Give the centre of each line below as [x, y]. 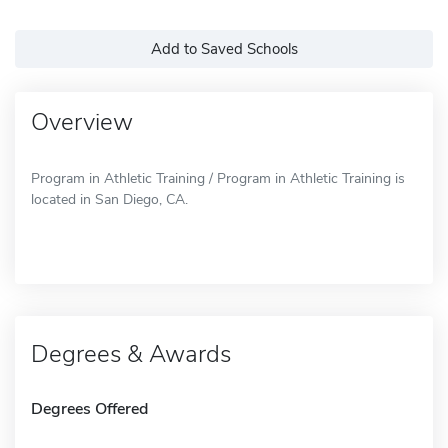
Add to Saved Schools [224, 48]
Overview [82, 121]
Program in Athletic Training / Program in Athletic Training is [218, 178]
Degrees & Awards [131, 353]
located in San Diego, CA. [109, 199]
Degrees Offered [89, 408]
